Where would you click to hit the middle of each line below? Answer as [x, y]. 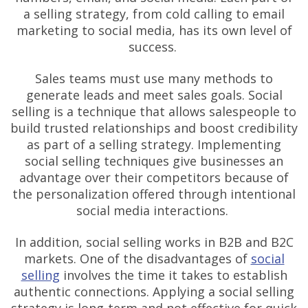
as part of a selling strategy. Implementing [154, 144]
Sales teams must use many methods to [154, 78]
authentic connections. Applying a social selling [154, 292]
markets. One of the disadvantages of [135, 259]
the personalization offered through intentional [154, 194]
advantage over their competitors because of [154, 177]
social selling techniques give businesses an [154, 161]
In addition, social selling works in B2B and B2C [154, 242]
